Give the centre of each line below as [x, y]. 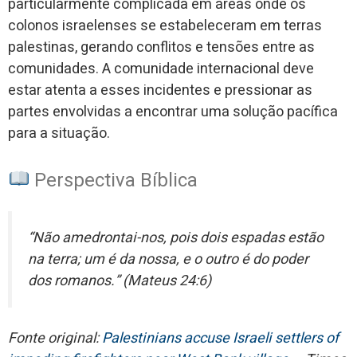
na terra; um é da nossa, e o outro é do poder [168, 259]
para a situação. [59, 133]
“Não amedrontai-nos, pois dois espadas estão [176, 237]
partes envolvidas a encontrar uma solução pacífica [173, 112]
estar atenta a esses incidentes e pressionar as [160, 90]
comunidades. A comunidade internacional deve [161, 69]
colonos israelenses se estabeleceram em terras [165, 25]
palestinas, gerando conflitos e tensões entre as [161, 47]
